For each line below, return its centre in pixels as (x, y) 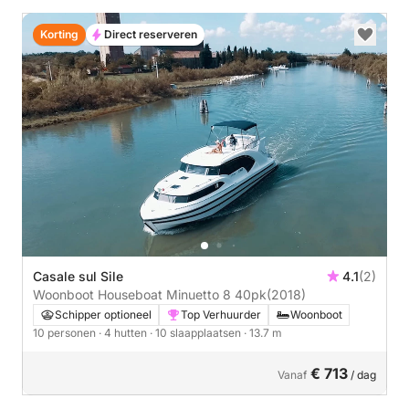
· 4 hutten (124, 332)
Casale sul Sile (78, 276)
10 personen (66, 332)
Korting (59, 34)
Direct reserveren (151, 34)
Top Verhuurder (221, 314)
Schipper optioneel (103, 314)
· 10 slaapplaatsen (197, 332)
